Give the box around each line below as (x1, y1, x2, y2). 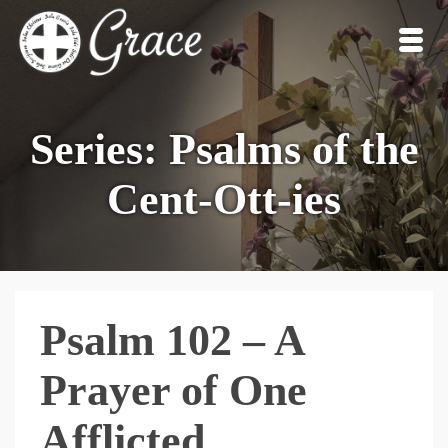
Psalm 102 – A (40, 316, 304, 365)
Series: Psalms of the (29, 125, 419, 174)
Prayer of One (40, 366, 307, 415)
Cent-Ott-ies (107, 175, 341, 224)
